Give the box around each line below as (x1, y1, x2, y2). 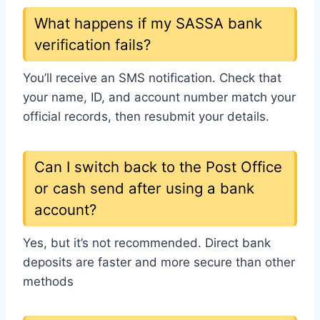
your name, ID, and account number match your (23, 89, 296, 104)
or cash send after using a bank (34, 179, 254, 197)
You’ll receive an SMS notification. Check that (23, 70, 281, 85)
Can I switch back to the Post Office (34, 157, 282, 176)
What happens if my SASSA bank (34, 14, 262, 32)
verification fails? (34, 35, 151, 54)
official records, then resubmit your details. (23, 109, 269, 124)
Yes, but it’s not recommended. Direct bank (23, 235, 271, 250)
